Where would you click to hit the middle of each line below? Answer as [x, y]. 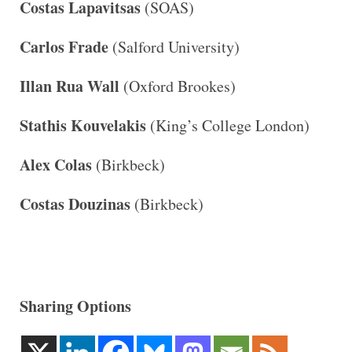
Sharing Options [75, 306]
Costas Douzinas [75, 204]
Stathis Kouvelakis [84, 125]
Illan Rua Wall [69, 86]
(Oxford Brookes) [177, 86]
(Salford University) [176, 47]
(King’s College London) [229, 125]
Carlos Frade [66, 47]
